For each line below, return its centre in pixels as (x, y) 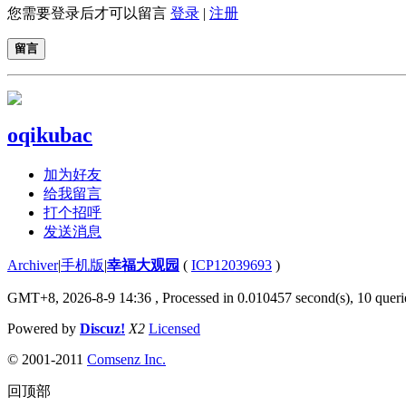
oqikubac (50, 135)
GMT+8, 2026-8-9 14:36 (79, 297)
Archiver (33, 265)
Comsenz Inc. (126, 359)
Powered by (43, 328)
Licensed (174, 328)
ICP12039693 (232, 265)
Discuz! (102, 328)
